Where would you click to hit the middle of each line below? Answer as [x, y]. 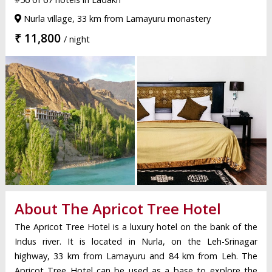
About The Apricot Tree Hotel [117, 209]
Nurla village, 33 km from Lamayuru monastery [116, 19]
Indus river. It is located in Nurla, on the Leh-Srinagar [136, 242]
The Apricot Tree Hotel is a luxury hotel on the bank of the [136, 227]
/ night [76, 39]
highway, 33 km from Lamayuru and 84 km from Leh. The [136, 256]
